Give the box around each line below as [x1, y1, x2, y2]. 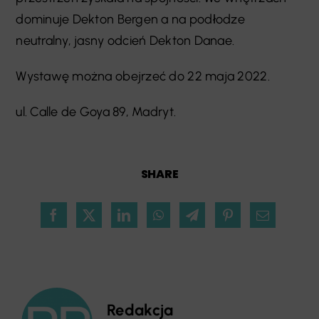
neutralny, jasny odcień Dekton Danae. [16, 33, 235, 49]
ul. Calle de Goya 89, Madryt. [16, 104, 177, 120]
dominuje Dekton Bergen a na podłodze [16, 11, 245, 28]
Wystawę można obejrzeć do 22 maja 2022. [16, 68, 273, 85]
